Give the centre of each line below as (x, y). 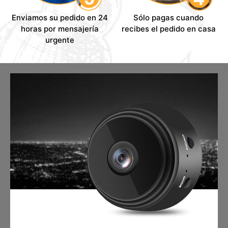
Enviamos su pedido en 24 (60, 17)
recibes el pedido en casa (168, 28)
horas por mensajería (60, 28)
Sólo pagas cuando (168, 17)
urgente (60, 40)
